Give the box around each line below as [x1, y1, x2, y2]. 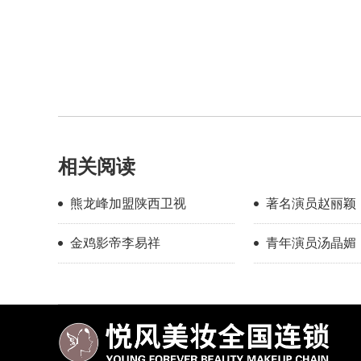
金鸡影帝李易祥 [70, 235, 160, 250]
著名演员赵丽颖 [266, 196, 356, 210]
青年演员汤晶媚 [266, 235, 356, 250]
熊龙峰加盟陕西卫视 [70, 196, 186, 210]
